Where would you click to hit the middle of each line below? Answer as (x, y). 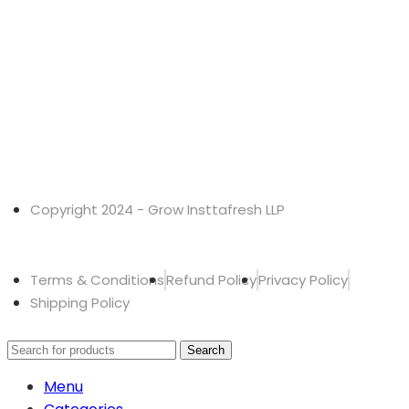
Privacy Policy (303, 279)
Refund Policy (211, 279)
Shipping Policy (80, 302)
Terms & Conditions (97, 279)
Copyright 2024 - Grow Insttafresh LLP (157, 209)
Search (206, 350)
